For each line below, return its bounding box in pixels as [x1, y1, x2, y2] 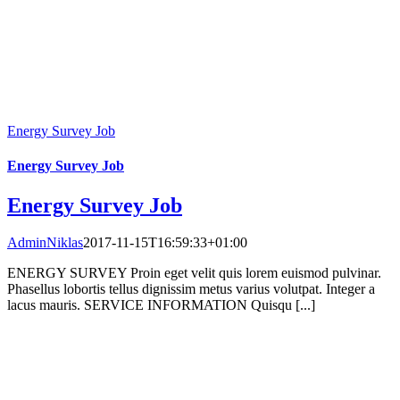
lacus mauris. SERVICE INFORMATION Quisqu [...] [7, 297, 315, 313]
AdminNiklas [7, 235, 83, 251]
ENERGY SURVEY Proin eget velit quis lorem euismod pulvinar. [7, 265, 381, 281]
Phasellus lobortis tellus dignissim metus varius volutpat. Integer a [7, 281, 375, 297]
